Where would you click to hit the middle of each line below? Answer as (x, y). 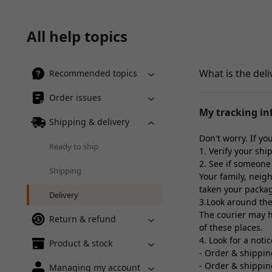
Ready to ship (74, 146)
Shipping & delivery (89, 122)
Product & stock (81, 243)
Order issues (75, 97)
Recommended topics (93, 73)
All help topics (77, 36)
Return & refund (83, 219)
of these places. (231, 227)
